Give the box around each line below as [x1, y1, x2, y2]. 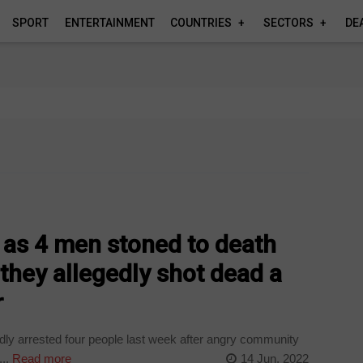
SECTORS [263, 16, 314, 29]
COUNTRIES [170, 16, 233, 29]
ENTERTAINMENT [64, 16, 155, 29]
